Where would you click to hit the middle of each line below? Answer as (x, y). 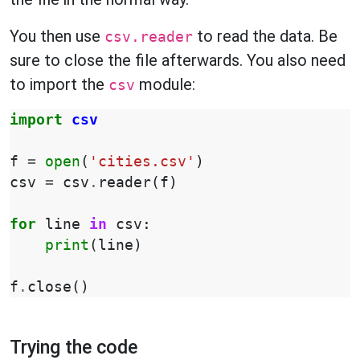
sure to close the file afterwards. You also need (178, 60)
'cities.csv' (142, 162)
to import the (59, 84)
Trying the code (74, 347)
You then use (57, 36)
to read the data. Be (265, 36)
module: (165, 84)
